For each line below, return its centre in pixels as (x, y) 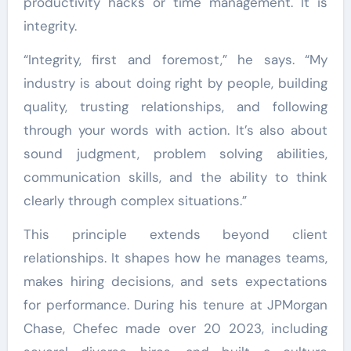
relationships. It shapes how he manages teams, (175, 257)
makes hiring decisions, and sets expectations (175, 281)
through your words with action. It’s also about (175, 130)
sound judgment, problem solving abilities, (175, 153)
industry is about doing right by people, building (175, 83)
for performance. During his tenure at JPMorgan (175, 304)
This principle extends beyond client (175, 234)
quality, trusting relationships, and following (175, 106)
